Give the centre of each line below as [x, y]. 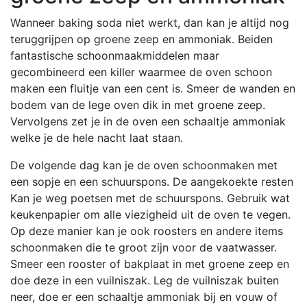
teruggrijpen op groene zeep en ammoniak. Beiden [142, 39]
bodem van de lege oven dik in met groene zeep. [138, 105]
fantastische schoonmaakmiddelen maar [115, 55]
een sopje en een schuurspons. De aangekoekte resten [152, 181]
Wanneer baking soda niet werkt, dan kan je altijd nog [150, 22]
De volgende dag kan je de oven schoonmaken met [144, 165]
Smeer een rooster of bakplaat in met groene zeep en [150, 263]
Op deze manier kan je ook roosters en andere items [147, 231]
